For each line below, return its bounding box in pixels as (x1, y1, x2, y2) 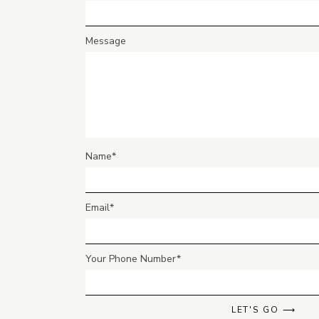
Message (85, 33, 127, 48)
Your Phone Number (85, 251, 177, 266)
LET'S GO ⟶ (231, 303, 296, 315)
